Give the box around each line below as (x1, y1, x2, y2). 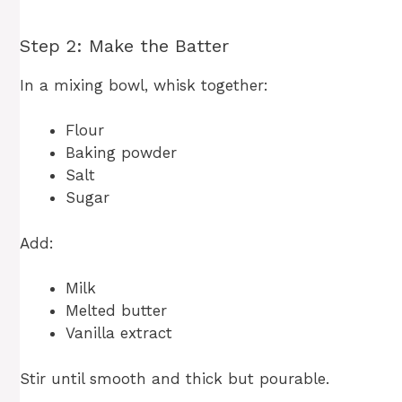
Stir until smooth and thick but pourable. (20, 369, 329, 388)
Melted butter (66, 301, 167, 320)
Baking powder (66, 144, 177, 162)
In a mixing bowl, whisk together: (20, 75, 268, 94)
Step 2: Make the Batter (20, 34, 229, 57)
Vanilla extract (66, 324, 172, 343)
